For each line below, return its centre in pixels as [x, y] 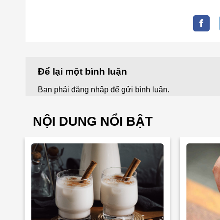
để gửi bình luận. [139, 90]
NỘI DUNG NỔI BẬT [93, 122]
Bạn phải [55, 90]
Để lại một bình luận [84, 71]
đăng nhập [90, 90]
